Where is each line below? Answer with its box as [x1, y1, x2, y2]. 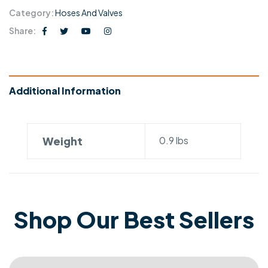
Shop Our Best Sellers [14, 205, 254, 233]
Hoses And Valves [55, 7, 123, 19]
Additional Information [9, 84, 121, 98]
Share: [9, 25, 36, 36]
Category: [9, 7, 55, 19]
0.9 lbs [159, 134, 188, 147]
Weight [42, 134, 83, 148]
